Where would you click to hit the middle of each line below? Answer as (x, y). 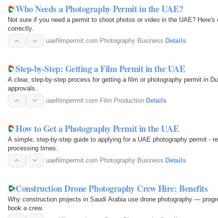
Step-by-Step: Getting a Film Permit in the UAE (100, 68)
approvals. (22, 88)
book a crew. (26, 208)
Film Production (122, 100)
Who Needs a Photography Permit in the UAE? (100, 9)
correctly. (21, 29)
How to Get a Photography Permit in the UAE (97, 128)
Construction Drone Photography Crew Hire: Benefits (112, 188)
